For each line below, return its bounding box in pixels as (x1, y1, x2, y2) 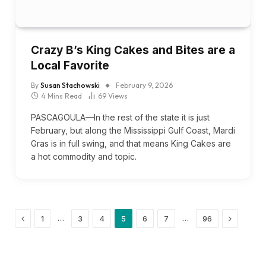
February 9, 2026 (116, 81, 173, 90)
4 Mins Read (41, 91, 82, 100)
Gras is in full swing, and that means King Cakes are (31, 138, 231, 148)
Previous (24, 213, 60, 223)
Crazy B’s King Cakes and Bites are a (31, 43, 235, 57)
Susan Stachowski (40, 81, 100, 90)
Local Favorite (31, 59, 109, 72)
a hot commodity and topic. (31, 151, 137, 161)
